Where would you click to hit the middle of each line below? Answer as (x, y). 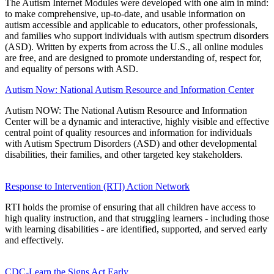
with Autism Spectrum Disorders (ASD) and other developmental (131, 143)
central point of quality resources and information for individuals (128, 132)
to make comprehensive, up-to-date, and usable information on (125, 13)
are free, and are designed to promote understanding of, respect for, (133, 57)
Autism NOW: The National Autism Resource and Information (126, 110)
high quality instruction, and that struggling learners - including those (137, 218)
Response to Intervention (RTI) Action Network (97, 186)
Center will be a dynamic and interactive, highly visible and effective (137, 121)
